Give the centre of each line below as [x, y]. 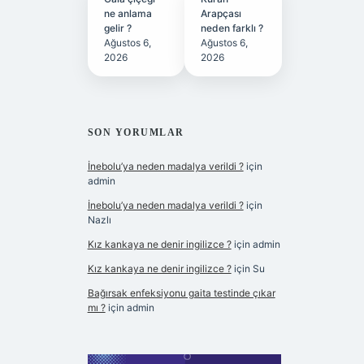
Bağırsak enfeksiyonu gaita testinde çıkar [181, 293]
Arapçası [221, 13]
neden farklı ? [232, 28]
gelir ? [117, 28]
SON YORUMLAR [136, 132]
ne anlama [128, 13]
